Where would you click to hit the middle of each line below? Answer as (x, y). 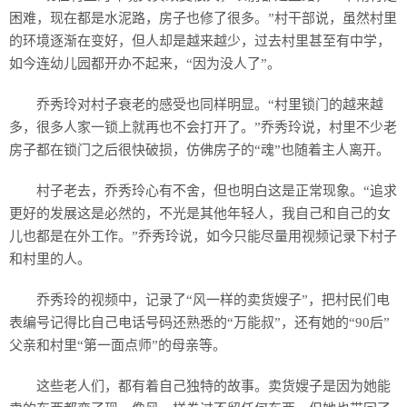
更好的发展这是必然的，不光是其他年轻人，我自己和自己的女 (200, 214)
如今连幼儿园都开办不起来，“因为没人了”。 (145, 64)
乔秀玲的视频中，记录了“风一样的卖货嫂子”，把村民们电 (213, 300)
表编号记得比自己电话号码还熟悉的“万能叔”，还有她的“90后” (199, 323)
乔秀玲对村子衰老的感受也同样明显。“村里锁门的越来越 (210, 105)
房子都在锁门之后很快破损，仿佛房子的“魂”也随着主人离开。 (199, 150)
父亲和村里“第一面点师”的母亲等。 (118, 346)
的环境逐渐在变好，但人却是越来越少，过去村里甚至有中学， (200, 41)
